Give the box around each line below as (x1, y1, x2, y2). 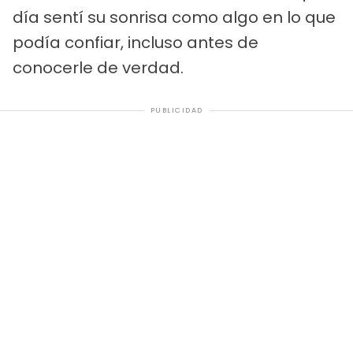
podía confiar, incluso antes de (13, 32, 258, 54)
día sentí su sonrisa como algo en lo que (13, 6, 336, 29)
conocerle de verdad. (13, 57, 184, 80)
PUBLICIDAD (150, 106, 203, 116)
